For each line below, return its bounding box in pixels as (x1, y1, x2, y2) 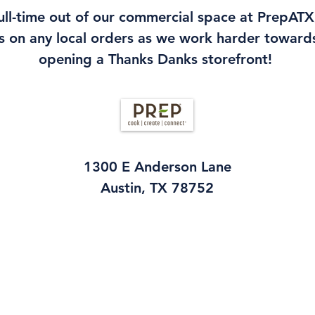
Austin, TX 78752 (101, 179, 214, 197)
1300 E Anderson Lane (83, 158, 231, 176)
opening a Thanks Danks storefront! (38, 51, 276, 68)
